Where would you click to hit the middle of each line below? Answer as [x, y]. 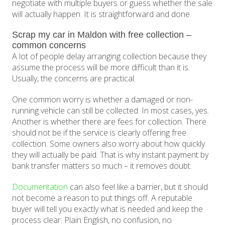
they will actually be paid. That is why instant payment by [110, 155]
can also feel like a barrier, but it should [138, 187]
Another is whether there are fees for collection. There [109, 122]
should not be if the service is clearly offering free [99, 133]
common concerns [49, 45]
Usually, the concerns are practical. [74, 79]
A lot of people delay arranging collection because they [109, 57]
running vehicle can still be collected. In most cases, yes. [111, 111]
